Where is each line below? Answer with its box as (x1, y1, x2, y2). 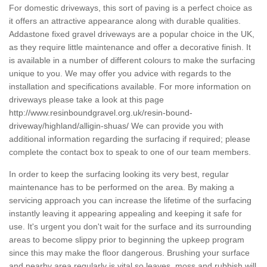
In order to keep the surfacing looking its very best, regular (9, 169, 229, 179)
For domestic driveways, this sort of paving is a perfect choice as (9, 3, 252, 13)
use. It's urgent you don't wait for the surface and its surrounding (9, 222, 252, 232)
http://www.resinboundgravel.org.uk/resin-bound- (9, 108, 193, 118)
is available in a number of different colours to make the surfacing (9, 55, 255, 66)
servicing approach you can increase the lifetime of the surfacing (9, 195, 252, 206)
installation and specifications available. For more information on (9, 82, 251, 92)
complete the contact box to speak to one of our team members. (9, 147, 251, 157)
